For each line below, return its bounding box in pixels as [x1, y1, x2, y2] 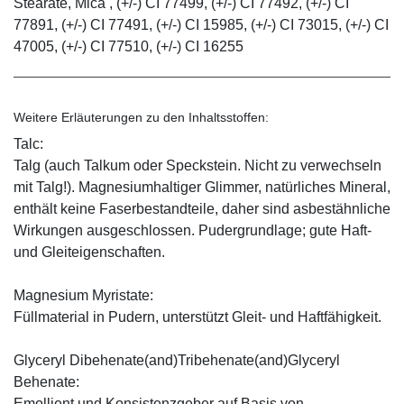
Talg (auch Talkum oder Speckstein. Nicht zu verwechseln [14, 157, 381, 173]
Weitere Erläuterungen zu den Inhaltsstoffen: [14, 109, 269, 124]
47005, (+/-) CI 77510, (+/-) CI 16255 [14, 38, 243, 54]
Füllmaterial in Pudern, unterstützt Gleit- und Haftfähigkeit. [14, 308, 381, 325]
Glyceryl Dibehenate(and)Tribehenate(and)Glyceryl [14, 352, 340, 368]
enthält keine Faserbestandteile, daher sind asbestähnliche [14, 200, 390, 216]
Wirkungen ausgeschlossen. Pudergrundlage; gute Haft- [14, 222, 372, 238]
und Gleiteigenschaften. [14, 243, 165, 260]
